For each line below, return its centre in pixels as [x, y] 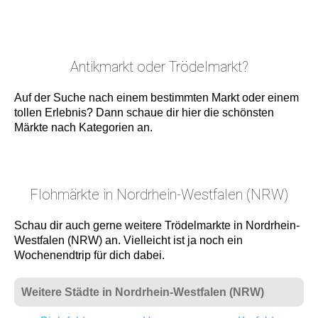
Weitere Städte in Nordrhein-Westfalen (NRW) [143, 292]
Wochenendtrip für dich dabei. [89, 255]
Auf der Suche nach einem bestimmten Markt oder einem [157, 98]
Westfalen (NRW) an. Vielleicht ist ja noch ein [128, 240]
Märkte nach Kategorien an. [83, 127]
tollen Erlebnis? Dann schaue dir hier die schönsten [144, 113]
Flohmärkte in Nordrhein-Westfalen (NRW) [159, 194]
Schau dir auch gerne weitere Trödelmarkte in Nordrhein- [157, 225]
